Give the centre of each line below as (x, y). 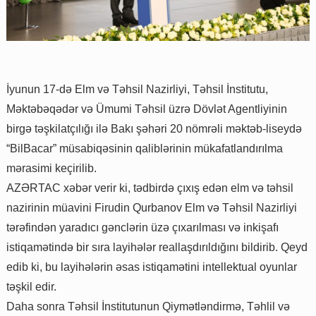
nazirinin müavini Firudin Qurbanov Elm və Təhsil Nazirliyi (152, 207)
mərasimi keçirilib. (51, 168)
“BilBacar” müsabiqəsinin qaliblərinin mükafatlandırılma (145, 148)
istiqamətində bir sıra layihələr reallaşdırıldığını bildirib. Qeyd (157, 247)
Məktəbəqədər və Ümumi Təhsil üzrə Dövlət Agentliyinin (147, 109)
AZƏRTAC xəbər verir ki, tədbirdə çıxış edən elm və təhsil (150, 188)
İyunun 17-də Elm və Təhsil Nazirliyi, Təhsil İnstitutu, (137, 89)
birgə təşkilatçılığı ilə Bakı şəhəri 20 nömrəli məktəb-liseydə (154, 128)
